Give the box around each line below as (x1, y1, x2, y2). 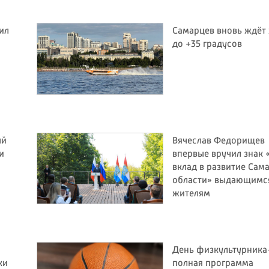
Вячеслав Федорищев (172, 136, 265, 146)
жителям (172, 189, 210, 199)
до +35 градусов (172, 40, 242, 50)
